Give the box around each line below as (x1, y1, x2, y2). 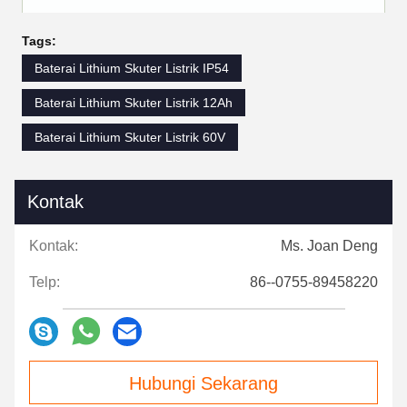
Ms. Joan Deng (281, 237, 378, 253)
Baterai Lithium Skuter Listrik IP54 (35, 60, 229, 75)
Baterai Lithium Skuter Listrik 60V (35, 129, 225, 144)
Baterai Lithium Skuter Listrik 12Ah (35, 94, 233, 110)
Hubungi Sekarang (129, 372, 278, 393)
